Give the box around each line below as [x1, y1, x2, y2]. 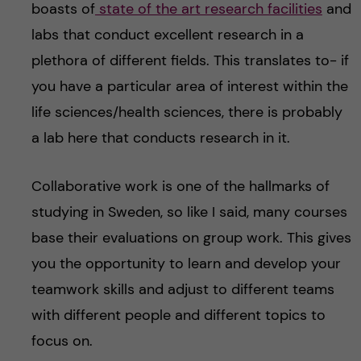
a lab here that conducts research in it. [31, 128, 290, 148]
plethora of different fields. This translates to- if [31, 51, 349, 71]
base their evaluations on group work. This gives [31, 228, 351, 248]
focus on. [31, 331, 93, 351]
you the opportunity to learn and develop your [31, 254, 341, 274]
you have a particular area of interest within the [31, 77, 348, 97]
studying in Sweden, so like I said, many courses [31, 202, 347, 222]
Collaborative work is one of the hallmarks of [31, 176, 330, 197]
